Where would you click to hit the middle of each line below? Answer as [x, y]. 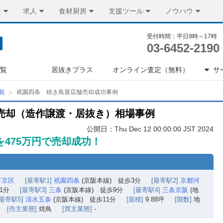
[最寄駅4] [147, 190]
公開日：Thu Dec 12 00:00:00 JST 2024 [150, 129]
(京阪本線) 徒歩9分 [92, 190]
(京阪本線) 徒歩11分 [84, 199]
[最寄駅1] [38, 180]
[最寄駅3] [33, 190]
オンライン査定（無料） [151, 70]
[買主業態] [77, 209]
